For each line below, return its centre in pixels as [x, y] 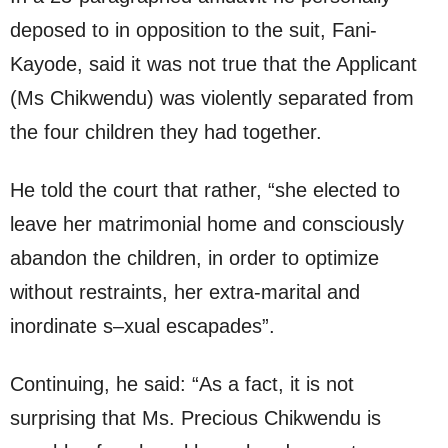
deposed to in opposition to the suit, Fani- [193, 30]
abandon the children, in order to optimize [194, 258]
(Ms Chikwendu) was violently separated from [212, 98]
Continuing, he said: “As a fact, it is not [182, 384]
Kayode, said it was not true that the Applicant [213, 64]
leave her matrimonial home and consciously [207, 224]
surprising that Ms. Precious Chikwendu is [195, 418]
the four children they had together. [166, 132]
